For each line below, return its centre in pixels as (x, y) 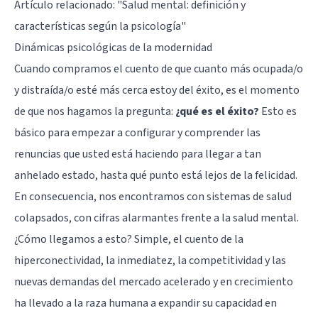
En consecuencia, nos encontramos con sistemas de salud (153, 196)
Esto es (278, 111)
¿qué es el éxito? (217, 111)
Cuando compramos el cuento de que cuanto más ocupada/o (159, 68)
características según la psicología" (100, 26)
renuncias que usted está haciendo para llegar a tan (138, 154)
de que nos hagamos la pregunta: (95, 111)
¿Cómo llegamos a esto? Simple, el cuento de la (129, 239)
